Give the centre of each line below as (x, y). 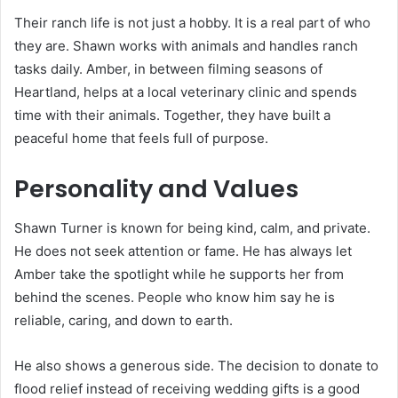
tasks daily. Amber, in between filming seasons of (168, 68)
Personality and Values (156, 188)
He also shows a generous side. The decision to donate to (196, 366)
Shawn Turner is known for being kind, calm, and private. (192, 228)
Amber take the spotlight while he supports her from (179, 275)
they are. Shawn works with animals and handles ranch (186, 45)
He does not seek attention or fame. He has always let (183, 251)
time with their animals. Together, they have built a (172, 115)
